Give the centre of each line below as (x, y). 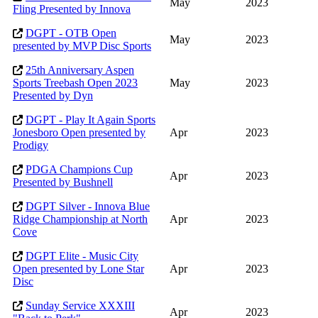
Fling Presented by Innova (72, 9)
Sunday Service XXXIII (80, 306)
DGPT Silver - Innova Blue (88, 207)
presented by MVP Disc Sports (82, 46)
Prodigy (31, 146)
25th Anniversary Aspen (80, 70)
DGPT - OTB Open (71, 33)
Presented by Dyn (53, 96)
